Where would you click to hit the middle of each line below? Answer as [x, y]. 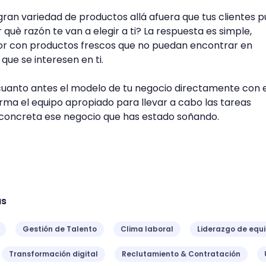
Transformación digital [53, 254]
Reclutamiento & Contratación [181, 254]
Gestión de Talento [60, 229]
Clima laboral [147, 229]
